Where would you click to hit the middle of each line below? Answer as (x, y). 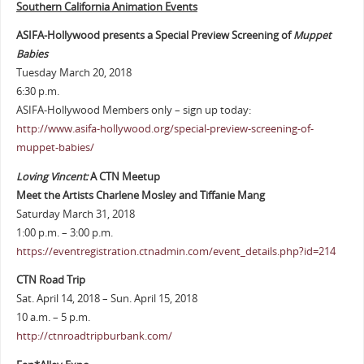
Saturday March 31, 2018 (75, 214)
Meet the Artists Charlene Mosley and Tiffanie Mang (140, 195)
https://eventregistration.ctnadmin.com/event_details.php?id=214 (175, 251)
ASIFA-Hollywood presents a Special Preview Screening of (154, 36)
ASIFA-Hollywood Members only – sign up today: (133, 110)
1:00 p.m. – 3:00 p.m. (64, 232)
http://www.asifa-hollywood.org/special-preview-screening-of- (165, 129)
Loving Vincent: (52, 176)
